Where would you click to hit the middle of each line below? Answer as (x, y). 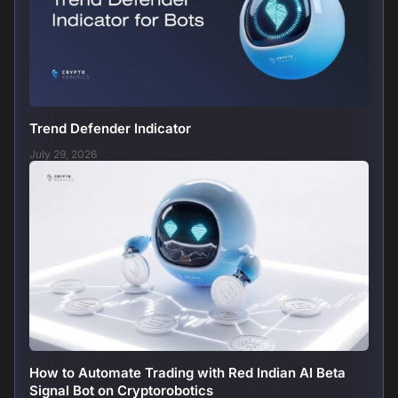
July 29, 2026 (63, 154)
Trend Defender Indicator (110, 128)
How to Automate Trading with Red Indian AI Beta (187, 373)
